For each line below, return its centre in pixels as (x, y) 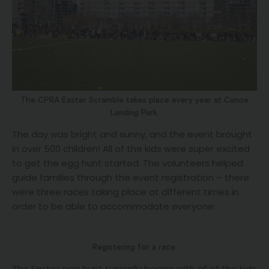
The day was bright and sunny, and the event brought (132, 134)
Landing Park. (134, 113)
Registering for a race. (134, 247)
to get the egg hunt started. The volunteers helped (128, 163)
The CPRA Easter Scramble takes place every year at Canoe (134, 101)
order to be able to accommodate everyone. (114, 207)
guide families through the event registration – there (131, 178)
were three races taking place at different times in (125, 192)
